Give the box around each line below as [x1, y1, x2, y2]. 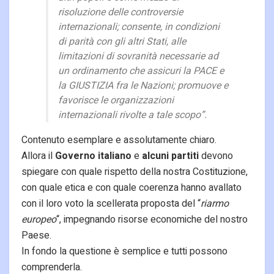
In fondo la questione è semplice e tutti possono [21, 244, 228, 259]
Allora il [21, 149, 55, 164]
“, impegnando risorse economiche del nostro [56, 212, 248, 228]
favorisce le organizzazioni [58, 93, 174, 108]
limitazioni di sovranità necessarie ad [58, 49, 218, 64]
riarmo [201, 196, 229, 212]
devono [199, 149, 233, 164]
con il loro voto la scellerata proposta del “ [21, 196, 201, 212]
